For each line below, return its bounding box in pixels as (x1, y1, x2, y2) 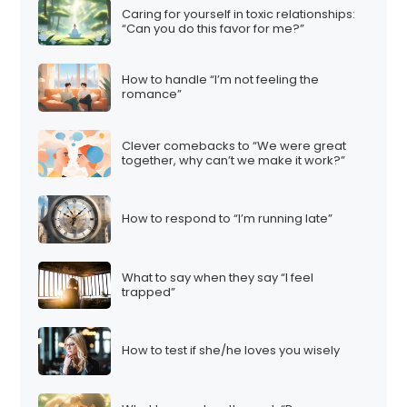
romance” (122, 85, 183, 104)
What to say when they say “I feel (122, 268, 314, 286)
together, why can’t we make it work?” (122, 151, 346, 169)
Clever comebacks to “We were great (122, 136, 347, 154)
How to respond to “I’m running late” (122, 210, 333, 228)
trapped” (122, 283, 176, 301)
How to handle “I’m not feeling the (122, 71, 320, 89)
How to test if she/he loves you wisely (122, 342, 341, 360)
